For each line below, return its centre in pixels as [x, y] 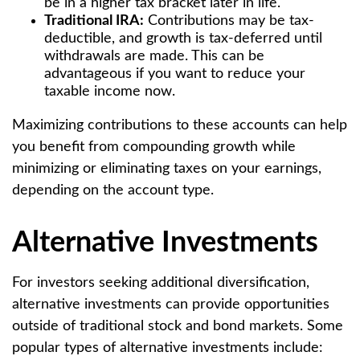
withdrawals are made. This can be [154, 56]
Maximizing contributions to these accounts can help [180, 125]
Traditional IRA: [94, 21]
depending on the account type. [113, 190]
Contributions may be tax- [229, 21]
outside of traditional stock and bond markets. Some [178, 326]
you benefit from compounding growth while [154, 147]
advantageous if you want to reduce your [175, 74]
